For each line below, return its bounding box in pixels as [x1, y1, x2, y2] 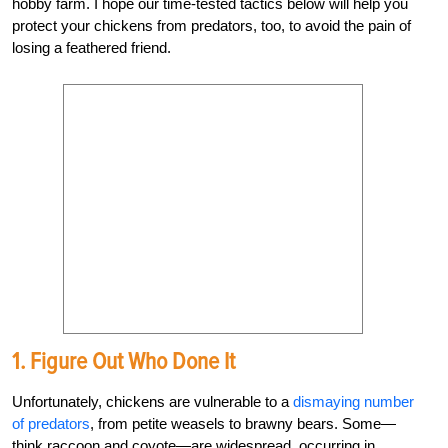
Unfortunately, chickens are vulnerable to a [12, 393, 293, 411]
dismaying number [293, 393, 414, 411]
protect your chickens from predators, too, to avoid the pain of [12, 17, 411, 35]
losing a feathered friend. [12, 39, 171, 57]
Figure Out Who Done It [30, 347, 235, 377]
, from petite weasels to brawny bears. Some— [90, 415, 396, 433]
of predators [12, 415, 90, 433]
